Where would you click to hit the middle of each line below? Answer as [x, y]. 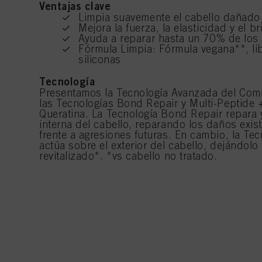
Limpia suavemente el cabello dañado [169, 18]
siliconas [100, 60]
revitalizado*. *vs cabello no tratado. [128, 156]
